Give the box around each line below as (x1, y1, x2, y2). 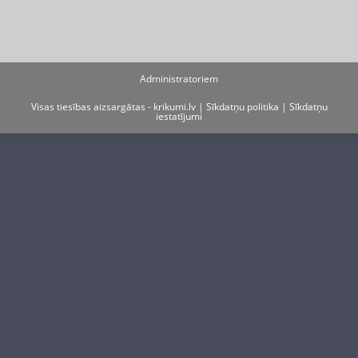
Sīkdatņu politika (205, 100, 279, 113)
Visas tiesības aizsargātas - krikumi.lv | (30, 100, 206, 113)
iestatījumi (156, 109, 202, 123)
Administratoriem (140, 72, 218, 86)
